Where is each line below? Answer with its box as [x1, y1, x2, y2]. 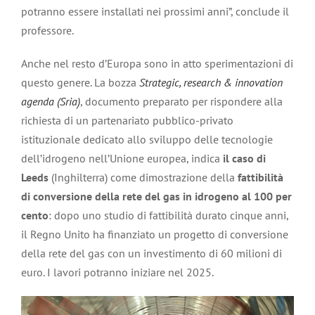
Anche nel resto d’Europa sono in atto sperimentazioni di [21, 56, 293, 70]
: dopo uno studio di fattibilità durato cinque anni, [49, 207, 288, 222]
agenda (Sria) [21, 94, 80, 108]
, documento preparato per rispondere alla [80, 94, 283, 108]
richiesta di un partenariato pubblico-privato [21, 112, 233, 127]
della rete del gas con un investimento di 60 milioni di [21, 245, 282, 260]
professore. [21, 22, 74, 37]
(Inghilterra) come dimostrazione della [49, 169, 238, 184]
